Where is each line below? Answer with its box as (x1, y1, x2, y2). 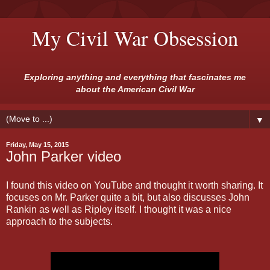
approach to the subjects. (6, 216, 113, 227)
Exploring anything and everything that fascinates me (24, 72, 246, 82)
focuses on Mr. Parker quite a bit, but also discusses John (6, 192, 250, 203)
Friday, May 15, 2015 (6, 141, 69, 149)
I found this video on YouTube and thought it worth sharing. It (6, 180, 263, 191)
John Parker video (6, 148, 121, 165)
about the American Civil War (75, 84, 195, 94)
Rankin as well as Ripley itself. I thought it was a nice (6, 204, 231, 215)
